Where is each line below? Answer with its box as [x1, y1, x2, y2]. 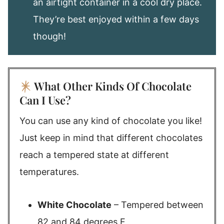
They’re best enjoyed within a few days [33, 14, 199, 24]
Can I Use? [19, 92, 71, 107]
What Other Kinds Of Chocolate [34, 78, 191, 93]
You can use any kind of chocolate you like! [19, 115, 202, 126]
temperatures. [19, 166, 79, 177]
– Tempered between [111, 199, 203, 210]
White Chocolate [37, 199, 111, 210]
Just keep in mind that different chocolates [19, 132, 202, 143]
